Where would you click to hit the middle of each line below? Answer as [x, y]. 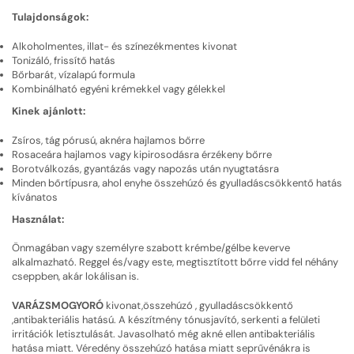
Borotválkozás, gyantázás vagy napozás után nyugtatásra [145, 168]
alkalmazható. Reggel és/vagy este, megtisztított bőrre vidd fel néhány [175, 262]
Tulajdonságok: [50, 17]
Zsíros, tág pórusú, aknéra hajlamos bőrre [108, 140]
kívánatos [35, 197]
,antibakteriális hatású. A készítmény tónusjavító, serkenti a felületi [166, 319]
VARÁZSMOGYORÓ [58, 305]
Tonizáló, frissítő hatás [64, 61]
